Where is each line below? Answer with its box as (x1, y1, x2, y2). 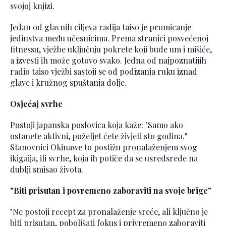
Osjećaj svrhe (10, 98, 63, 109)
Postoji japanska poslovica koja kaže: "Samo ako (10, 120, 183, 131)
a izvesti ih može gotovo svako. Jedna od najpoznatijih (10, 55, 206, 66)
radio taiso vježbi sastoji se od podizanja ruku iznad (10, 66, 197, 77)
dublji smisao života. (10, 164, 83, 175)
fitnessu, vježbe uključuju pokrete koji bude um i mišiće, (10, 44, 212, 55)
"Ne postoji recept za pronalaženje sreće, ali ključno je (10, 206, 208, 217)
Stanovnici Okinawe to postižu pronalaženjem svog (10, 142, 197, 153)
